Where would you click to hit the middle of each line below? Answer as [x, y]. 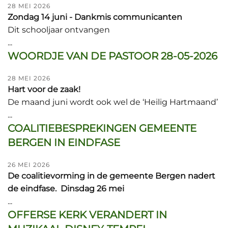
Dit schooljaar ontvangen [59, 30]
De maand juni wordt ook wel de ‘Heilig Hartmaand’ [113, 102]
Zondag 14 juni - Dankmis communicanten [95, 17]
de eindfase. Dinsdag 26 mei [66, 189]
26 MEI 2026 [29, 165]
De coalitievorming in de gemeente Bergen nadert [111, 176]
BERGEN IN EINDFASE [64, 142]
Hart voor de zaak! [44, 89]
